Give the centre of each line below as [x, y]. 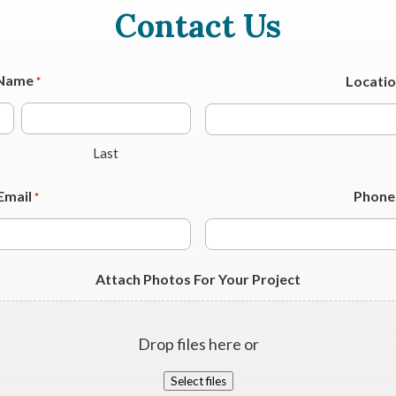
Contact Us [198, 25]
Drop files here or [198, 343]
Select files [198, 381]
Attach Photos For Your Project [198, 278]
